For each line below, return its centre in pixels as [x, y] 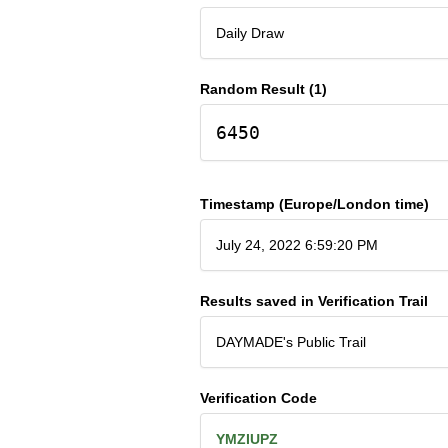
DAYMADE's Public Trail [290, 341]
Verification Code [258, 397]
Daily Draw [249, 32]
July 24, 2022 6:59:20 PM [296, 244]
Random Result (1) [263, 88]
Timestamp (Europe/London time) [314, 203]
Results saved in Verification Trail [313, 300]
